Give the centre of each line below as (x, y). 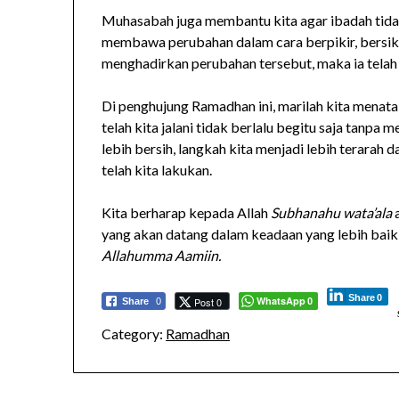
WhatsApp (281, 301)
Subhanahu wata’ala (332, 213)
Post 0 (208, 302)
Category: (133, 334)
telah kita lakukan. (157, 170)
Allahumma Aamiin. (162, 256)
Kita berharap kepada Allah (187, 213)
